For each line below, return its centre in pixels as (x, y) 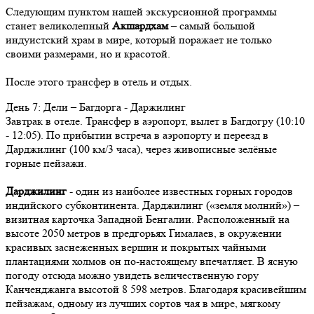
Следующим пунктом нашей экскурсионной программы (141, 12)
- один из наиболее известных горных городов (180, 191)
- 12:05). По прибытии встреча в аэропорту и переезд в (137, 135)
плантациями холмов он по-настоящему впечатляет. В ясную (152, 261)
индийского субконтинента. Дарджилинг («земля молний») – (152, 205)
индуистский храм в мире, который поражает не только (139, 40)
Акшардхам (142, 26)
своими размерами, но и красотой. (88, 54)
